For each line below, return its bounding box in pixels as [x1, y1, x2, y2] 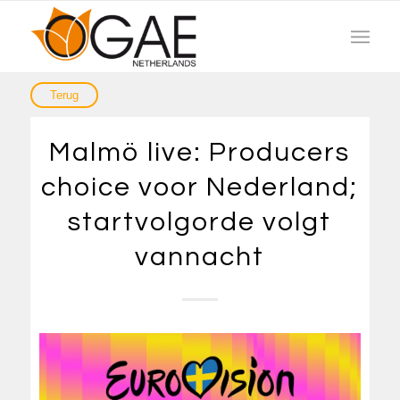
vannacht [135, 243, 265, 271]
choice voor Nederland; [41, 173, 359, 201]
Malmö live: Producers [49, 138, 351, 166]
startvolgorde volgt [68, 208, 332, 236]
